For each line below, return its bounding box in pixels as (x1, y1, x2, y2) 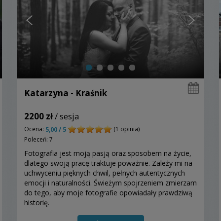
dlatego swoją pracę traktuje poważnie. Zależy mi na (24, 158, 192, 168)
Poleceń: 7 (24, 135, 53, 144)
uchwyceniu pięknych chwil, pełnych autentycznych (24, 168, 185, 178)
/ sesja (53, 110, 79, 122)
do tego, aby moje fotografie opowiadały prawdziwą (24, 187, 192, 197)
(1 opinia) (112, 124, 140, 133)
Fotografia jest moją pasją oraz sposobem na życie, (24, 148, 191, 158)
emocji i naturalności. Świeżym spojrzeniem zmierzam (24, 178, 197, 187)
